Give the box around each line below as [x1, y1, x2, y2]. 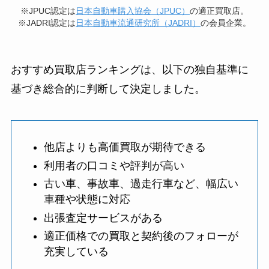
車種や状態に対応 [43, 193, 130, 206]
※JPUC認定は [20, 6, 76, 16]
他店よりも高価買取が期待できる [43, 141, 206, 154]
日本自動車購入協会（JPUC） [76, 6, 190, 16]
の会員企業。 [201, 18, 251, 28]
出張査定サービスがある [43, 211, 163, 224]
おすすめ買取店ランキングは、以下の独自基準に [10, 64, 249, 76]
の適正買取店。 [190, 6, 249, 16]
